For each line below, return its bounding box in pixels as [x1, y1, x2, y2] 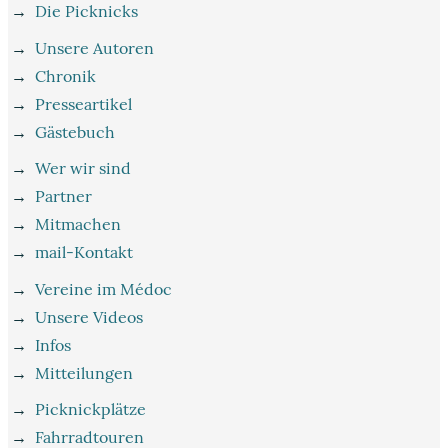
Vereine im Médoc [35, 278, 173, 299]
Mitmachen [35, 214, 122, 235]
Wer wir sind [35, 158, 132, 179]
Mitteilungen [35, 362, 134, 383]
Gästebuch [35, 121, 116, 142]
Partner [35, 186, 93, 207]
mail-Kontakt [35, 242, 134, 263]
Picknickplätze [35, 399, 147, 420]
